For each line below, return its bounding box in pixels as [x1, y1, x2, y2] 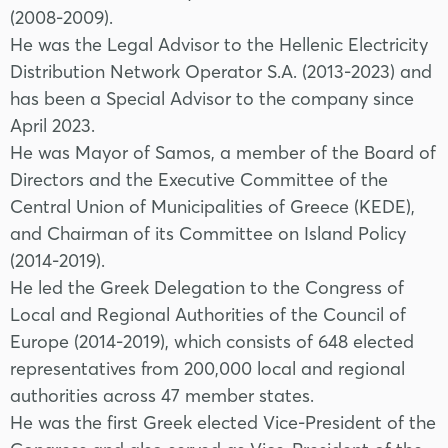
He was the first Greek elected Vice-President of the [10, 411, 436, 434]
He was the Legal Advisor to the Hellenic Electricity [10, 33, 428, 56]
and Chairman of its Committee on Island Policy [10, 222, 406, 245]
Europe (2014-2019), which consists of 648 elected [10, 330, 414, 353]
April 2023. [10, 114, 95, 137]
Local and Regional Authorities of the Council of [10, 303, 406, 326]
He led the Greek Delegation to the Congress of [10, 276, 404, 299]
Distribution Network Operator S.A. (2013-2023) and [10, 60, 432, 83]
